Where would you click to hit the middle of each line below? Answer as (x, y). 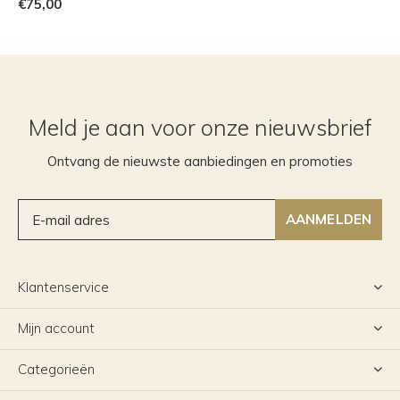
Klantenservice (63, 287)
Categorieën (56, 370)
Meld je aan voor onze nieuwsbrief (200, 128)
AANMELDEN (329, 220)
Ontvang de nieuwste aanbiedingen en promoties (200, 162)
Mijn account (56, 329)
